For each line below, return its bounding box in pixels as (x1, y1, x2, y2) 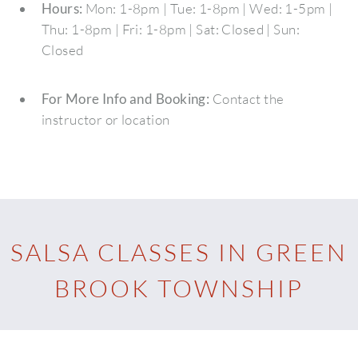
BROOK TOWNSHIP (54, 272, 304, 303)
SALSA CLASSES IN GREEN (10, 237, 348, 267)
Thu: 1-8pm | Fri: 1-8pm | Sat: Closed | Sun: (41, 20, 300, 38)
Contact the (209, 89, 284, 107)
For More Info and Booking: (41, 89, 210, 107)
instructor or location (41, 110, 170, 128)
